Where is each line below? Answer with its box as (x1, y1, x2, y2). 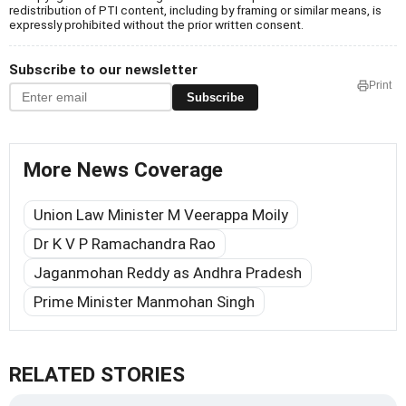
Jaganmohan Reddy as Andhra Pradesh (34, 264, 302, 283)
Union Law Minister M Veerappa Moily (34, 206, 288, 225)
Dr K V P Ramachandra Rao (34, 235, 216, 254)
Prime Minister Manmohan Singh (34, 293, 255, 312)
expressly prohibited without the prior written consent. (9, 17, 304, 33)
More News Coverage (24, 158, 223, 183)
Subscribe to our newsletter (9, 62, 198, 79)
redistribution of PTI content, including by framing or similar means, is (9, 3, 382, 18)
